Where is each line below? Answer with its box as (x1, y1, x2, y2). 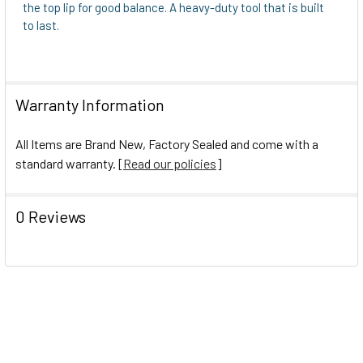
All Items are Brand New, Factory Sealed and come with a (15, 135, 318, 152)
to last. (23, 17, 59, 32)
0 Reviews (15, 206, 86, 226)
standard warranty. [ (15, 155, 123, 171)
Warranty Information (15, 94, 164, 114)
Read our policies (123, 155, 216, 171)
